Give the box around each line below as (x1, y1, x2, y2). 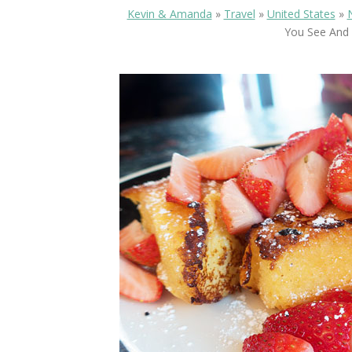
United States (266, 6, 335, 22)
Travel (223, 6, 255, 22)
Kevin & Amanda (126, 6, 212, 22)
